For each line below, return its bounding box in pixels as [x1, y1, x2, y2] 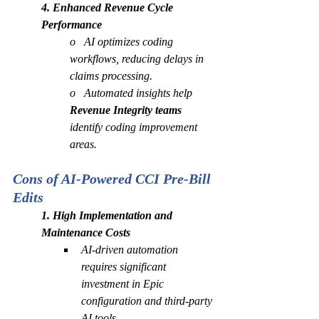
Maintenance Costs [41, 226, 130, 239]
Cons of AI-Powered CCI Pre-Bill [13, 171, 214, 187]
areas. [70, 138, 97, 150]
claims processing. [70, 70, 152, 82]
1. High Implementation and [41, 209, 175, 221]
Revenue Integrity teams [70, 104, 182, 116]
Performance [41, 19, 102, 31]
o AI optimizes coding [70, 36, 176, 48]
